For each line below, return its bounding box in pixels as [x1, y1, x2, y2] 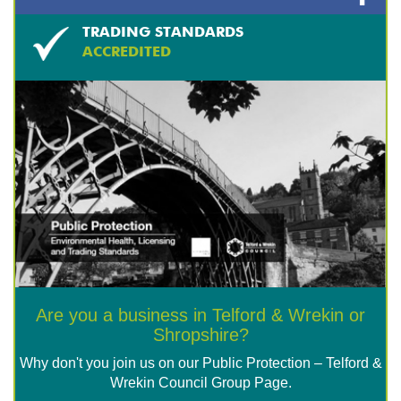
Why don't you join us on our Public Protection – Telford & [19, 355, 382, 371]
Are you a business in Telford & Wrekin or [36, 305, 365, 326]
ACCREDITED [82, 46, 171, 61]
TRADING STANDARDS [82, 26, 243, 41]
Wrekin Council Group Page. [109, 375, 292, 391]
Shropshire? [152, 325, 249, 346]
